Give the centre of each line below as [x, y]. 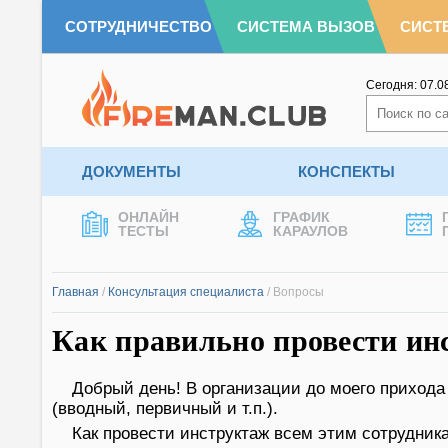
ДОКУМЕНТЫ [131, 171]
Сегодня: [393, 85]
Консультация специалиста [186, 292]
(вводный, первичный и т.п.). [165, 408]
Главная [75, 292]
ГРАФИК [301, 217]
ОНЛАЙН [148, 217]
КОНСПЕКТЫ [346, 171]
